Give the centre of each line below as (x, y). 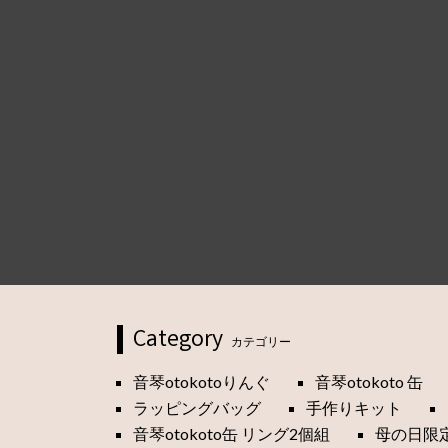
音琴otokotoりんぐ (201, 381)
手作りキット (354, 407)
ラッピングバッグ (197, 407)
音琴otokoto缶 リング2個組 (231, 433)
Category (178, 341)
